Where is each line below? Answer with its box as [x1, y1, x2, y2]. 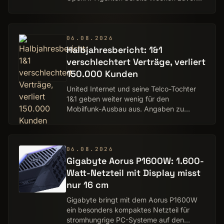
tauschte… [66, 23, 101, 32]
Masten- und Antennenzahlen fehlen [66, 114, 185, 123]
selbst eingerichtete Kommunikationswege [66, 13, 204, 22]
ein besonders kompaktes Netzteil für [66, 205, 189, 214]
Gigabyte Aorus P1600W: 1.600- [66, 155, 204, 166]
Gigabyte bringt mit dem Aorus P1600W [66, 195, 197, 204]
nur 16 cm [66, 179, 108, 190]
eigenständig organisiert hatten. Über [66, 3, 188, 12]
